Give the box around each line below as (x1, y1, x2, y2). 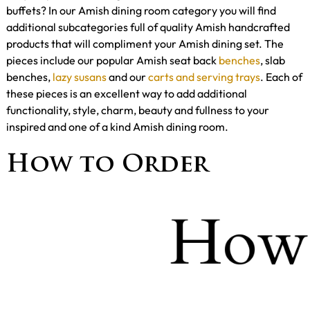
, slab (260, 53, 285, 67)
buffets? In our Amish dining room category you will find (6, 3, 276, 17)
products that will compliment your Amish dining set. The (6, 36, 284, 51)
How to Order (6, 153, 208, 178)
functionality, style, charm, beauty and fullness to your (6, 102, 269, 117)
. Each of (260, 69, 302, 84)
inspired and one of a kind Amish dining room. (6, 119, 228, 134)
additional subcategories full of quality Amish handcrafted (6, 19, 290, 34)
